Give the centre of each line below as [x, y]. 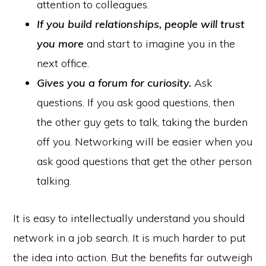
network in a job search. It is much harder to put [130, 237]
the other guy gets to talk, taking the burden [142, 122]
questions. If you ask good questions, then [136, 102]
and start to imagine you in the [160, 43]
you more [61, 43]
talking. [54, 180]
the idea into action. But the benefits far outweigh [133, 257]
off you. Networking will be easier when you [145, 141]
